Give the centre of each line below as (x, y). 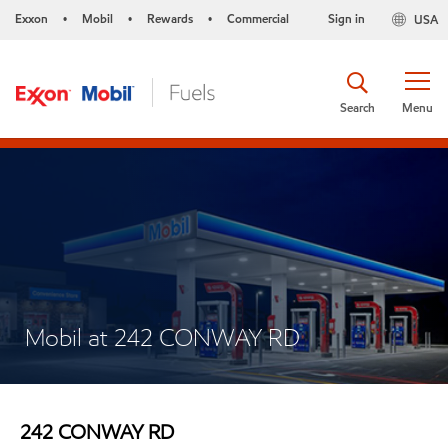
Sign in (346, 18)
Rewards (170, 18)
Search (357, 107)
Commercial (258, 18)
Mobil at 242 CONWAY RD (162, 337)
